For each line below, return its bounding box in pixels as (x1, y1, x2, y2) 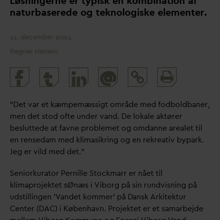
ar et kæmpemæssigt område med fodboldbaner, (32, 99, 210, 110)
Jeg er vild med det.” (10, 146, 84, 157)
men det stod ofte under (10, 111, 100, 122)
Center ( (10, 203, 39, 214)
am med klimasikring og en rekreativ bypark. (45, 135, 204, 145)
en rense (10, 135, 40, 145)
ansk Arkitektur (133, 192, 187, 202)
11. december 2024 (10, 32, 72, 42)
